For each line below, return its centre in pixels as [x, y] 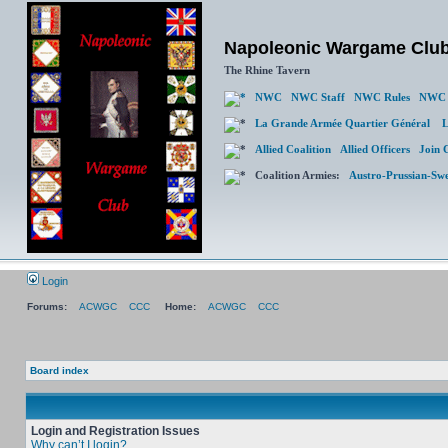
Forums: [47, 306]
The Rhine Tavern [267, 70]
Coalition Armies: [297, 175]
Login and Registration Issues [115, 431]
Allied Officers [375, 149]
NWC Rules [382, 97]
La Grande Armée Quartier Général [348, 123]
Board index [59, 370]
